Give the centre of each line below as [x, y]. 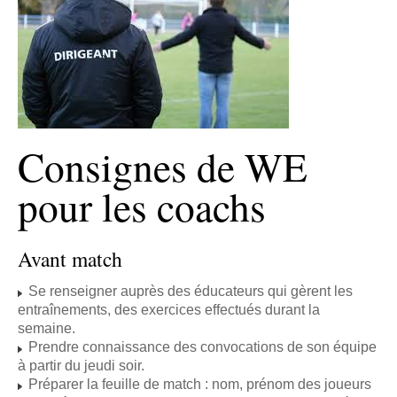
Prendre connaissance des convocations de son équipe [201, 346]
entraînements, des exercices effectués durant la [169, 309]
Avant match [70, 259]
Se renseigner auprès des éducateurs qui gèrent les [189, 291]
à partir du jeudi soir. [81, 365]
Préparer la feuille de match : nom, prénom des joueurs [198, 384]
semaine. [47, 328]
